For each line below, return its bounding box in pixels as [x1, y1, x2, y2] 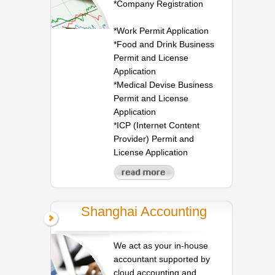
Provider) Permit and [114, 134, 195, 144]
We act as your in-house [114, 240, 209, 250]
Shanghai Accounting [80, 203, 207, 219]
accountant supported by [114, 254, 211, 264]
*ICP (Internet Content [114, 120, 200, 131]
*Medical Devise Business [114, 80, 214, 90]
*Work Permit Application [114, 26, 209, 36]
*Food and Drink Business [114, 39, 215, 50]
